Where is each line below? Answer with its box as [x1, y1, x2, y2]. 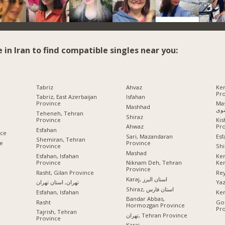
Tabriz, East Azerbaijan [36, 93, 97, 101]
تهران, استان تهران [36, 178, 79, 186]
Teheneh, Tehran [36, 109, 83, 117]
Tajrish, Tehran [36, 208, 77, 216]
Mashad [126, 149, 147, 157]
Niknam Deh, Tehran [126, 159, 182, 167]
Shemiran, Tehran [36, 136, 85, 144]
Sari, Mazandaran [126, 132, 173, 140]
